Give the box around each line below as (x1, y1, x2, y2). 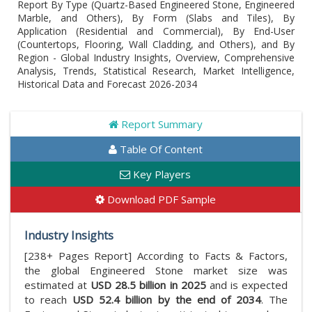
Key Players (130, 167, 191, 181)
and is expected (205, 278, 288, 292)
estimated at (24, 278, 91, 292)
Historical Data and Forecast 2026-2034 (17, 77, 197, 91)
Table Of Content (116, 142, 203, 156)
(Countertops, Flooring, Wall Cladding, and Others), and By (17, 38, 295, 51)
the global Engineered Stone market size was (24, 263, 288, 277)
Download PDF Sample (104, 192, 216, 206)
